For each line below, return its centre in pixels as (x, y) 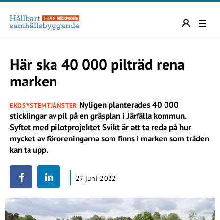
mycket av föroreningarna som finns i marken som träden (110, 138)
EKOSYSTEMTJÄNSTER (44, 105)
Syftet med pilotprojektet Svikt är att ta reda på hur (100, 127)
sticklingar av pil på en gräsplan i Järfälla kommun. (98, 116)
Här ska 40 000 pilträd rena (97, 64)
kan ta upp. (29, 150)
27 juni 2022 (96, 178)
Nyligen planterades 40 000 (128, 105)
